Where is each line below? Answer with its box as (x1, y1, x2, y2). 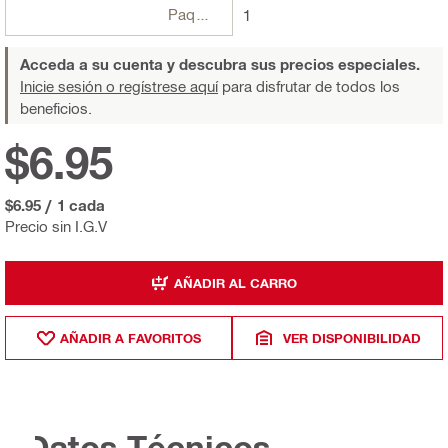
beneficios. (20, 99, 92, 118)
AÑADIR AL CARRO (174, 274, 297, 291)
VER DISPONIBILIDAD (282, 329, 421, 346)
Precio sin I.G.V (5, 217, 107, 236)
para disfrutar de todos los (218, 77, 400, 96)
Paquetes (194, 5, 210, 24)
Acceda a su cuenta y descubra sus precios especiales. (20, 55, 420, 74)
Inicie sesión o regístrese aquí (20, 77, 218, 96)
